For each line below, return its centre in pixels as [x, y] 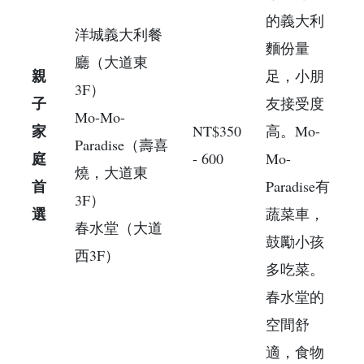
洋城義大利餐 [119, 34]
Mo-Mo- [100, 117]
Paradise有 [298, 186]
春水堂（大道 [119, 227]
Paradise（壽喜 [121, 144]
